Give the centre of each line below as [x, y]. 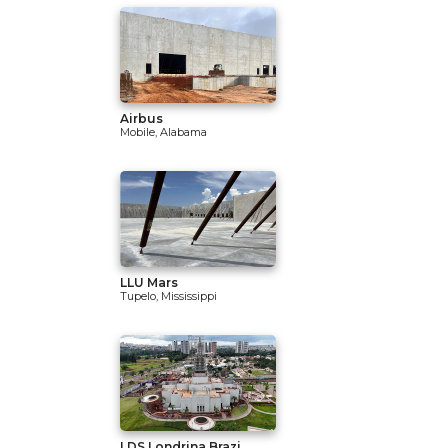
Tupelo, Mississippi [168, 296]
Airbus [141, 118]
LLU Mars [149, 282]
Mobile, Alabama [163, 132]
